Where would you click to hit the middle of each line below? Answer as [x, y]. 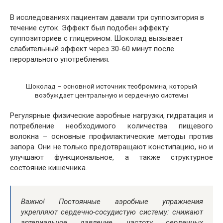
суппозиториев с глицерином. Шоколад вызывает [97, 39]
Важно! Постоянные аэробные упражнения [112, 202]
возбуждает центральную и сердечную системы [111, 95]
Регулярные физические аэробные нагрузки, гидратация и [111, 116]
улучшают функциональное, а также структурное [111, 158]
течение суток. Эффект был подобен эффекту [89, 28]
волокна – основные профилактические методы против [111, 137]
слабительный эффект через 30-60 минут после [92, 49]
